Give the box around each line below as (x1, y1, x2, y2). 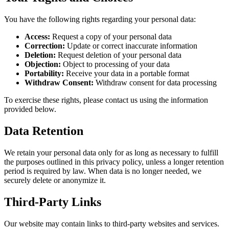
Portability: (25, 68, 64, 78)
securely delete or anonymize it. (4, 175, 106, 185)
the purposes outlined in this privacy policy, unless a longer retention (4, 157, 224, 166)
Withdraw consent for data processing (94, 78, 217, 87)
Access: (25, 32, 50, 41)
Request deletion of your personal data (56, 50, 181, 59)
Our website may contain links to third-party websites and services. (4, 219, 219, 228)
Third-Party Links (4, 195, 101, 209)
